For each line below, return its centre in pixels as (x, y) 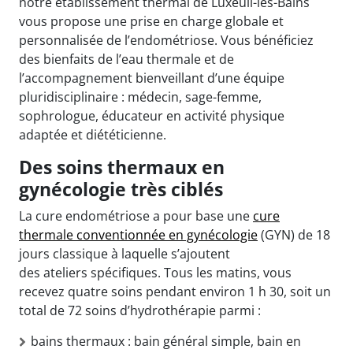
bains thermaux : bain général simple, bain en (166, 341)
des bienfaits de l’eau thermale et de (126, 59)
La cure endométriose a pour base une (136, 216)
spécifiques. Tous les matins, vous (190, 272)
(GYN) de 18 (294, 234)
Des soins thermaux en (122, 167)
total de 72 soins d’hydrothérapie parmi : (140, 310)
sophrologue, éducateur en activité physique (152, 115)
